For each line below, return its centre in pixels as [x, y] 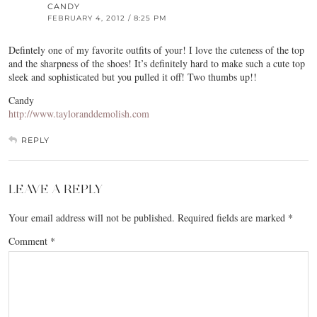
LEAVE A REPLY [56, 189]
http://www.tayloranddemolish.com [79, 114]
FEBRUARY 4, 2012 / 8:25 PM [107, 18]
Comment [29, 241]
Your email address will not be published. [92, 218]
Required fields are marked [233, 218]
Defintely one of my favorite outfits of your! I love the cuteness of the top [156, 50]
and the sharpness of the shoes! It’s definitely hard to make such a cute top [157, 64]
